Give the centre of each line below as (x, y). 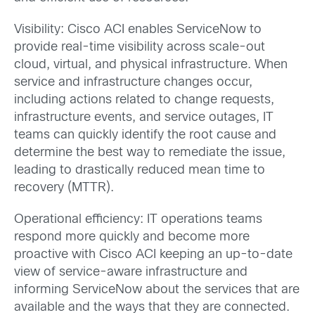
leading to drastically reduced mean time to (140, 170)
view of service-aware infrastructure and (131, 273)
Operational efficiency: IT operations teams (138, 220)
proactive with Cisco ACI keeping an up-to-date (153, 255)
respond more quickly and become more (132, 238)
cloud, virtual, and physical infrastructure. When (151, 65)
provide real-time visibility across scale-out (140, 47)
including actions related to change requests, (144, 100)
